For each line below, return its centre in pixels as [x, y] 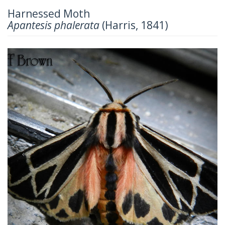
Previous [43, 54]
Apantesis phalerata [53, 25]
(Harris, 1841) [134, 25]
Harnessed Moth [49, 13]
